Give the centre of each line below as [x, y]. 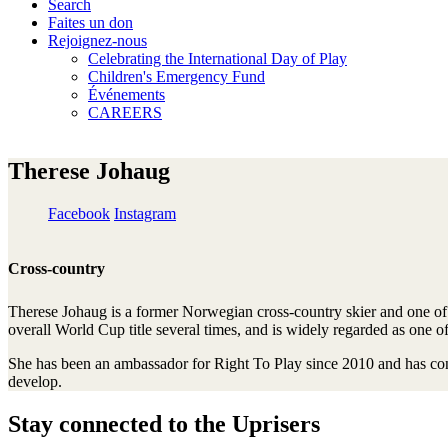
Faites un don [90, 22]
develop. [35, 382]
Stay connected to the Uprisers [164, 424]
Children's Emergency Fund [176, 76]
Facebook [79, 213]
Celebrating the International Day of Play [217, 58]
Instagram [145, 213]
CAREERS [125, 112]
